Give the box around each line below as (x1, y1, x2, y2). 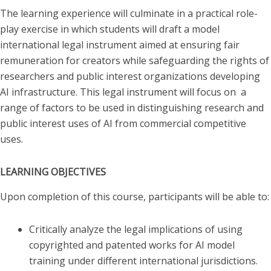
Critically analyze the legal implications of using (29, 222, 243, 236)
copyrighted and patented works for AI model (29, 238, 235, 252)
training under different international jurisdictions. (29, 253, 258, 267)
